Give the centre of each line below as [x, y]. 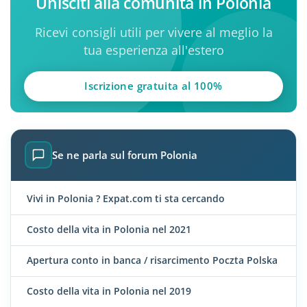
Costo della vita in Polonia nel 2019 [109, 291]
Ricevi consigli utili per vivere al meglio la [153, 33]
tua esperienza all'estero [153, 50]
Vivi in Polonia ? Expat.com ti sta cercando [126, 199]
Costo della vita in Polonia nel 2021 [109, 230]
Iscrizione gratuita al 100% [153, 86]
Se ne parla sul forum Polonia [125, 155]
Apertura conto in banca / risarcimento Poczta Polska [152, 260]
